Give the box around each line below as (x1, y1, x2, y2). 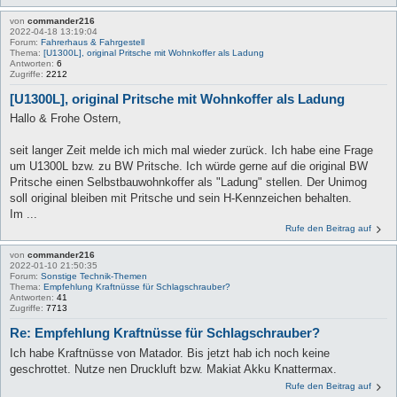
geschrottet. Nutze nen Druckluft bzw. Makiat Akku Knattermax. (10, 362, 337, 376)
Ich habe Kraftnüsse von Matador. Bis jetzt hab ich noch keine (10, 346, 330, 360)
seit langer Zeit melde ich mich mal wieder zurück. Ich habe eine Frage (10, 144, 373, 158)
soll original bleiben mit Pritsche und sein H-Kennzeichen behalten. (10, 191, 352, 206)
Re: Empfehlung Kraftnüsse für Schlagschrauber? (10, 325, 320, 341)
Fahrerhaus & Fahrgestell (41, 36, 144, 47)
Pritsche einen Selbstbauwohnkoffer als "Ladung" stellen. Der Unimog (10, 175, 367, 190)
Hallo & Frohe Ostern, (10, 112, 121, 126)
